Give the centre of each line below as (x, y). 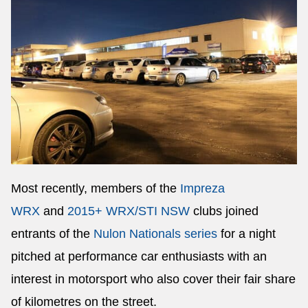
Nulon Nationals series (155, 233)
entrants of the (52, 233)
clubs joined (224, 211)
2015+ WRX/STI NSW (129, 211)
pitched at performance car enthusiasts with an (139, 256)
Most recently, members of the (96, 188)
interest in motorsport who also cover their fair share (153, 279)
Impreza (202, 188)
